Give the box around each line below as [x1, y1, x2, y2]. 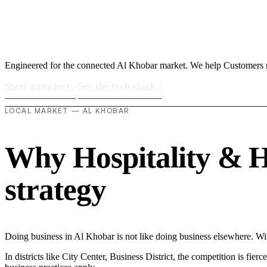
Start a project [5, 80, 72, 92]
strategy [5, 172, 106, 207]
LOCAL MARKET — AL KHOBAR [5, 106, 130, 116]
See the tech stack [78, 80, 158, 92]
